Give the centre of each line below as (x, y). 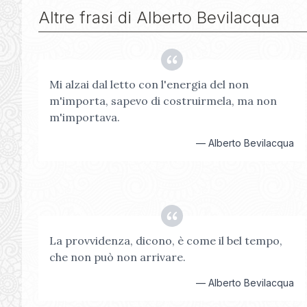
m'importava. (85, 117)
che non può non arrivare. (118, 257)
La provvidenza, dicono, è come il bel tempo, (166, 241)
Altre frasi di (87, 17)
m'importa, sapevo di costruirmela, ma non (163, 101)
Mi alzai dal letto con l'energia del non (149, 84)
